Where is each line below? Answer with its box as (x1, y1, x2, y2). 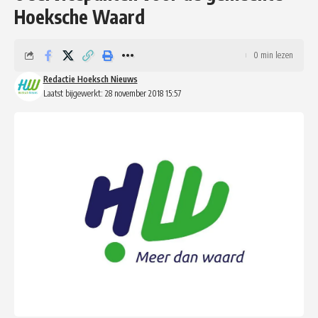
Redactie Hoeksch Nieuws (43, 73, 138, 84)
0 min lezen (253, 49, 293, 60)
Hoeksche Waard (14, 4, 145, 28)
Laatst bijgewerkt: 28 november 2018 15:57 (43, 87, 181, 99)
